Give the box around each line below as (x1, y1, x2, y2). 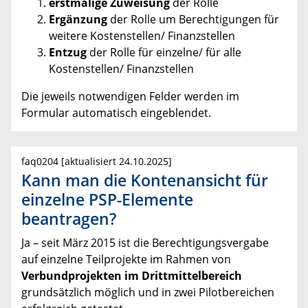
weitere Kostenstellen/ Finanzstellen (49, 27, 235, 43)
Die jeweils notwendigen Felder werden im (21, 88, 239, 104)
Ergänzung (49, 11, 110, 27)
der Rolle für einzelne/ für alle (89, 44, 241, 60)
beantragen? (21, 207, 116, 230)
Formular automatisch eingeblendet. (21, 104, 211, 120)
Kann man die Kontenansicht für (21, 168, 268, 191)
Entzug (49, 44, 89, 60)
